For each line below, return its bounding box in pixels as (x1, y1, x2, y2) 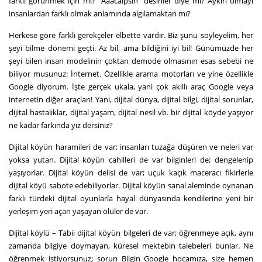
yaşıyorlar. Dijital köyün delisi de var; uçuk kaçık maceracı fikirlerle (9, 167, 253, 178)
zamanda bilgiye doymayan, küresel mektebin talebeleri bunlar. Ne (9, 240, 253, 251)
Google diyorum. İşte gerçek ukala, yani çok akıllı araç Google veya (9, 81, 253, 92)
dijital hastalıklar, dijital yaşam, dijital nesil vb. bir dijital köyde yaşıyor (9, 106, 253, 118)
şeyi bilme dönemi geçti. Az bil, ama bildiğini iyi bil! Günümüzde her (9, 42, 253, 53)
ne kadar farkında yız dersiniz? (9, 119, 113, 130)
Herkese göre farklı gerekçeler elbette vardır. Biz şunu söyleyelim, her (9, 29, 253, 40)
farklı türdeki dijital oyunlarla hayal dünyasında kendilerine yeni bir (9, 192, 253, 204)
